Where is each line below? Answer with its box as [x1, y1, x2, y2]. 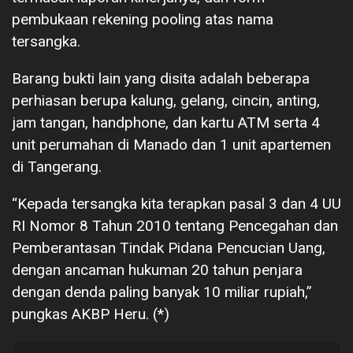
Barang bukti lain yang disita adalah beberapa [12, 69, 310, 87]
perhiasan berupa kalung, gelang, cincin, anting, [12, 91, 320, 110]
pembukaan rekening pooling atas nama [12, 9, 273, 28]
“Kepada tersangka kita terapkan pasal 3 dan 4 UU [12, 194, 341, 213]
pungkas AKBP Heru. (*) [12, 304, 169, 323]
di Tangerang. [12, 157, 102, 176]
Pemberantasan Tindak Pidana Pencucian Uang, [12, 238, 325, 257]
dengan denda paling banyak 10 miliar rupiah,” [12, 282, 312, 301]
